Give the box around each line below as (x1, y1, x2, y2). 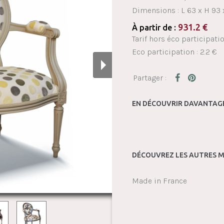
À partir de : (132, 23, 178, 32)
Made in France (132, 176, 187, 185)
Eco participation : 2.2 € (132, 47, 217, 56)
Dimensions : (132, 5, 181, 15)
